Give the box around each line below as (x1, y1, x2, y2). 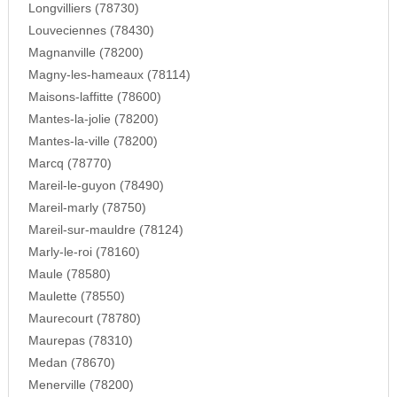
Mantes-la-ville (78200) (27, 134, 158, 148)
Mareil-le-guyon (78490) (27, 178, 164, 192)
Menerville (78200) (27, 378, 134, 392)
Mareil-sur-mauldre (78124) (27, 222, 183, 237)
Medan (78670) (27, 355, 115, 370)
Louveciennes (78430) (27, 23, 154, 37)
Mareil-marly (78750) (27, 200, 146, 214)
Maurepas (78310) (27, 333, 133, 347)
